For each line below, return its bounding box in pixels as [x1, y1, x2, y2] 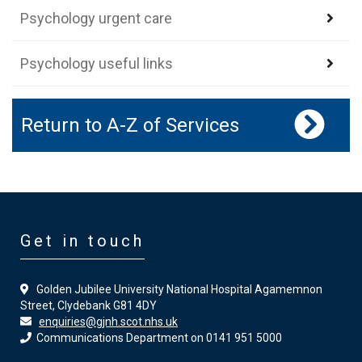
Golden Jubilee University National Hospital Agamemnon [29, 283, 322, 296]
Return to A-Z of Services [21, 114, 239, 137]
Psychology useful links [20, 55, 173, 72]
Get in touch [20, 231, 145, 250]
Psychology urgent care [20, 10, 172, 27]
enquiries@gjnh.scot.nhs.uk [39, 315, 178, 328]
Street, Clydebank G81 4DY [20, 299, 157, 312]
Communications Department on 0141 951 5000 [32, 331, 282, 344]
